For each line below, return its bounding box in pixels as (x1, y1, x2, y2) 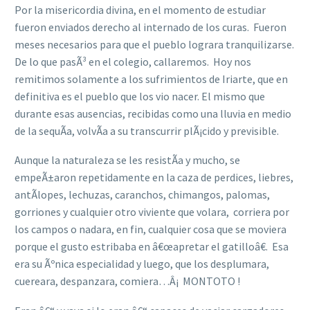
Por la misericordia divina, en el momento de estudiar (15, 2, 266, 17)
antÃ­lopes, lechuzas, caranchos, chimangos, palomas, (15, 188, 270, 202)
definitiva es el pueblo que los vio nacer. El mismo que (15, 89, 265, 103)
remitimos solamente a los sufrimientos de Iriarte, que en (15, 71, 288, 86)
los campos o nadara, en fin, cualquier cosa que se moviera (15, 222, 286, 237)
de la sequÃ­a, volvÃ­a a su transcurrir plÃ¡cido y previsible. (15, 123, 279, 138)
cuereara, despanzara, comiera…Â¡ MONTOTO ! (15, 274, 242, 289)
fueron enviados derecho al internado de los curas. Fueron (15, 19, 286, 34)
